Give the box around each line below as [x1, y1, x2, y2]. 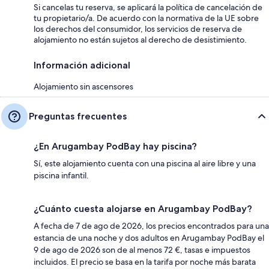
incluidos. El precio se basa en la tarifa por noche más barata [34, 256, 256, 267]
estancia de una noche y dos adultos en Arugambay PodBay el [34, 232, 264, 243]
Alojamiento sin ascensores [34, 80, 133, 92]
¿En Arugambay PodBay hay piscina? [34, 140, 197, 152]
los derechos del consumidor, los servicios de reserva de [34, 23, 242, 34]
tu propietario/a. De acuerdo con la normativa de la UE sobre [34, 12, 259, 23]
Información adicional [34, 59, 130, 71]
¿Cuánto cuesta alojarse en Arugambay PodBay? [34, 202, 252, 214]
